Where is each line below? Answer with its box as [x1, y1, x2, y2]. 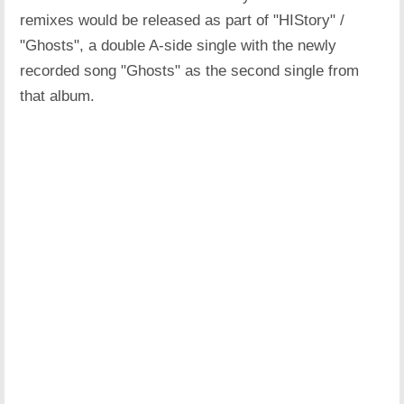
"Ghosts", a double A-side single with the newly [20, 37, 337, 55]
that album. [20, 87, 96, 106]
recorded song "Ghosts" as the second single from [20, 62, 360, 80]
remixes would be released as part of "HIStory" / [20, 12, 345, 30]
